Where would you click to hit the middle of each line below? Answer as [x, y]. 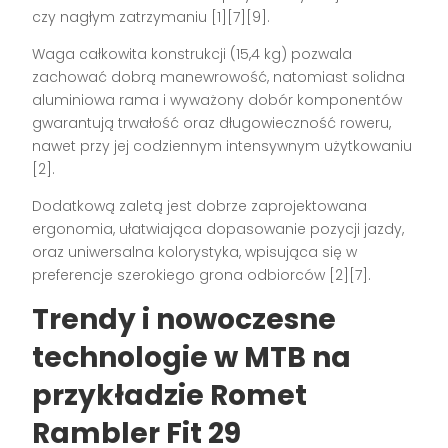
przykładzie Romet [170, 395]
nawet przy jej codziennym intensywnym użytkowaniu [222, 145]
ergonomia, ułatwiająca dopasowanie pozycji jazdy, [218, 228]
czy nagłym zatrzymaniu [122, 16]
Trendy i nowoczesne [184, 319]
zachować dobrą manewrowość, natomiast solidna [219, 76]
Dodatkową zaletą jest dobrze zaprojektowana [200, 205]
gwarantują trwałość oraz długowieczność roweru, [212, 122]
